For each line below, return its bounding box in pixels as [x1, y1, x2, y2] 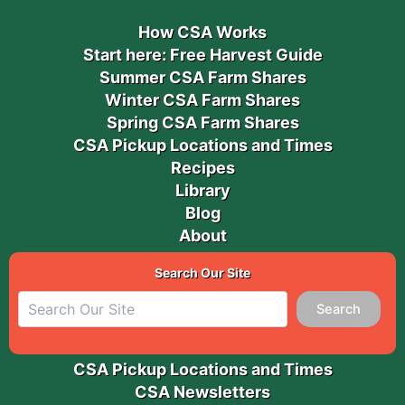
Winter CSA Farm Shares [105, 89, 300, 109]
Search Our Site [155, 264, 250, 280]
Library [174, 180, 231, 200]
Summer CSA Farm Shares [99, 67, 306, 87]
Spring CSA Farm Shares [106, 112, 299, 132]
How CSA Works [138, 22, 267, 42]
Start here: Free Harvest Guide [82, 44, 323, 64]
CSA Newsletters [135, 381, 270, 401]
